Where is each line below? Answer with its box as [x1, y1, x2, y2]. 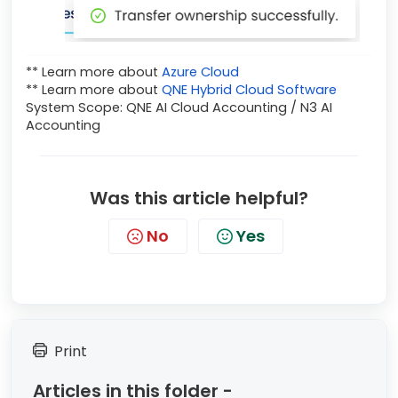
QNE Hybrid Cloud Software [162, 80, 337, 99]
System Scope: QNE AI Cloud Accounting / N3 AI [26, 98, 332, 116]
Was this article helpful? [90, 185, 308, 211]
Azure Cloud [162, 62, 239, 81]
